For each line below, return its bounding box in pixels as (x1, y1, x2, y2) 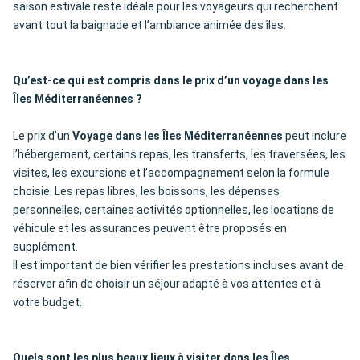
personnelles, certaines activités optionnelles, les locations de (13, 203, 334, 217)
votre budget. (13, 296, 82, 309)
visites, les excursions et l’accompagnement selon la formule (13, 166, 329, 180)
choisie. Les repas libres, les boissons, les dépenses (13, 185, 280, 198)
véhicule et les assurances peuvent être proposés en (13, 222, 287, 235)
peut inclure (283, 129, 346, 143)
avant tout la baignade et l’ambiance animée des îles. (13, 18, 286, 32)
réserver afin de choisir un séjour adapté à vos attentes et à (13, 277, 321, 291)
